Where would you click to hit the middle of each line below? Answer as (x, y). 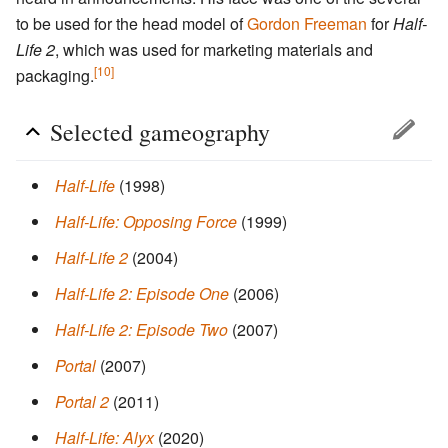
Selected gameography (160, 132)
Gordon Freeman (307, 24)
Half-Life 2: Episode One (142, 294)
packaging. (55, 76)
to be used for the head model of (131, 24)
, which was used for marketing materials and (214, 50)
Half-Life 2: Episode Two (141, 330)
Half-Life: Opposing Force (146, 222)
